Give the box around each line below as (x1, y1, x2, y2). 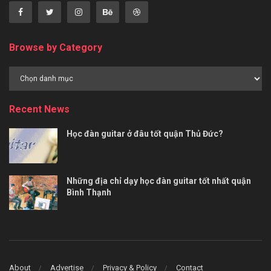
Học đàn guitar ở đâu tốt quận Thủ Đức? (67, 129, 223, 139)
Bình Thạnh (67, 187, 111, 197)
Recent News (9, 103, 70, 116)
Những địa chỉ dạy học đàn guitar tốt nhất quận (67, 175, 251, 186)
